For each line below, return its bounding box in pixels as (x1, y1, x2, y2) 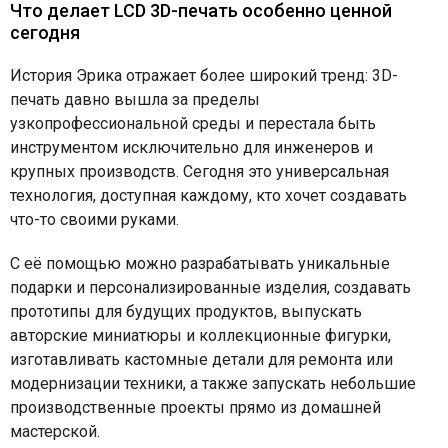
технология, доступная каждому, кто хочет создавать (10, 186, 407, 206)
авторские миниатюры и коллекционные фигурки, (10, 326, 391, 346)
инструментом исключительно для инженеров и (10, 138, 373, 158)
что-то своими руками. (10, 210, 179, 230)
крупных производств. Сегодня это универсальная (10, 162, 389, 182)
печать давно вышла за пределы (10, 90, 260, 110)
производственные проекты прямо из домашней (10, 398, 381, 418)
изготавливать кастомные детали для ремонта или (10, 350, 393, 370)
